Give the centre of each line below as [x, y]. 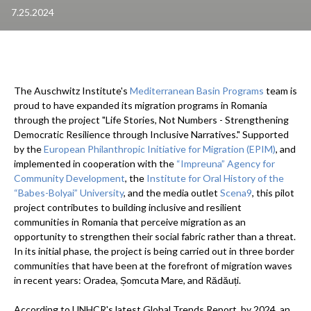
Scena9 [236, 193]
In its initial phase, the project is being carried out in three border [154, 251]
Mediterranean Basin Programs [197, 91]
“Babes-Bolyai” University [69, 193]
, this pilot [273, 193]
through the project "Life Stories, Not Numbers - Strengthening [151, 120]
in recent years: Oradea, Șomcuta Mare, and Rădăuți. [127, 280]
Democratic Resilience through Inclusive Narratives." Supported [151, 135]
